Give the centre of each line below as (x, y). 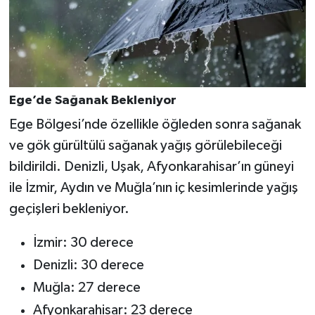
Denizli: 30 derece (88, 265)
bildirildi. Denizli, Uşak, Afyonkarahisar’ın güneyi (151, 167)
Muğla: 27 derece (86, 288)
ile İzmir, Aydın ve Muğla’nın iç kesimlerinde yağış (153, 188)
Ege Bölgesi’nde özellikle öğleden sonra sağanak (155, 125)
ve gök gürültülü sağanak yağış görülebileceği (145, 146)
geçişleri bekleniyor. (69, 209)
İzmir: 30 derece (83, 243)
